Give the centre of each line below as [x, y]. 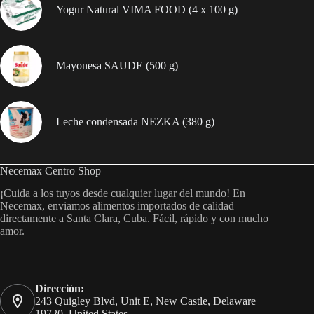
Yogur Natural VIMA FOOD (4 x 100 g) [147, 10]
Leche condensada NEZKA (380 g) [135, 122]
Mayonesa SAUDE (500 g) [117, 66]
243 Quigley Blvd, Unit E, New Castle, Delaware [145, 301]
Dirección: [60, 289]
